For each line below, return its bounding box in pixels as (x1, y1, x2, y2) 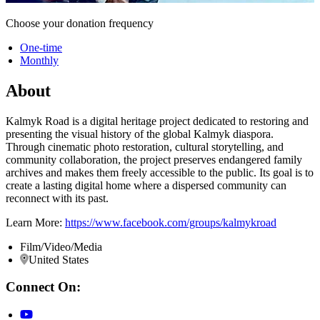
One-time (20, 41, 62, 54)
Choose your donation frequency (6, 16, 154, 29)
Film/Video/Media (20, 240, 102, 253)
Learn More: (6, 216, 65, 229)
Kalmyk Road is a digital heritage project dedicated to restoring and (6, 114, 309, 127)
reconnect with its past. (6, 191, 109, 204)
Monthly (20, 54, 59, 66)
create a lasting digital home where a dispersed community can (6, 179, 286, 191)
